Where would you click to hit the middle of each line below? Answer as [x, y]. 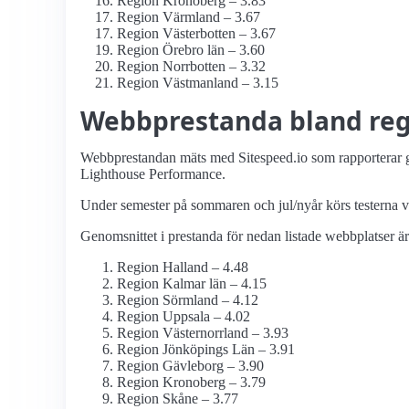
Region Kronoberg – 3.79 [191, 383]
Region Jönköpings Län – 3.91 [206, 350]
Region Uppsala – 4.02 [184, 317]
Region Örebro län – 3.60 [191, 50]
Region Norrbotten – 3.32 [191, 67]
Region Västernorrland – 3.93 [203, 333]
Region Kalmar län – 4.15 [192, 284]
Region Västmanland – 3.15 [198, 83]
